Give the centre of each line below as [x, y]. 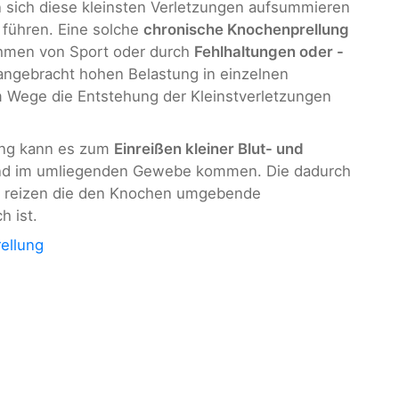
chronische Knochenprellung [246, 30]
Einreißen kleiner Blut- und [209, 148]
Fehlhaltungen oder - [269, 52]
